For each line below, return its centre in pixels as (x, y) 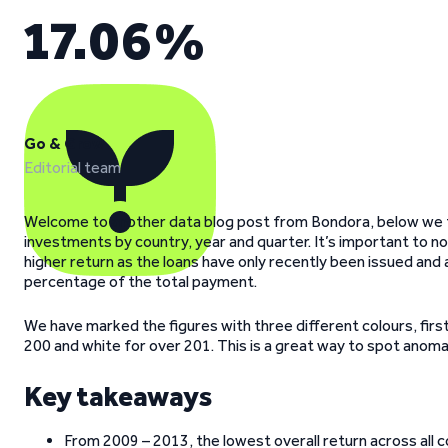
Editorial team (72, 167)
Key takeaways (118, 396)
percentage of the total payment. (140, 281)
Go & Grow (64, 143)
